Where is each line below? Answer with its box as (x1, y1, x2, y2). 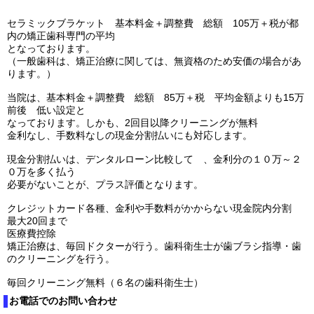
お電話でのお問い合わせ (9, 295, 117, 306)
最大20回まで (7, 215, 67, 226)
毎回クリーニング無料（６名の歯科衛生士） (7, 277, 203, 288)
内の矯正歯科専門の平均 (7, 30, 115, 41)
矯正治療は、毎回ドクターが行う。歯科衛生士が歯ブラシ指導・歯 (7, 240, 301, 252)
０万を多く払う (7, 166, 76, 177)
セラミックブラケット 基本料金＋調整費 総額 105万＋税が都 (7, 18, 299, 29)
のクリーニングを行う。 (7, 253, 115, 264)
